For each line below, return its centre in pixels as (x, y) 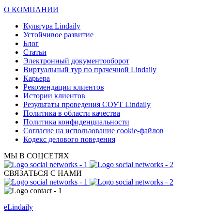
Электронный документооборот (76, 61)
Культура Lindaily (52, 26)
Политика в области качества (72, 113)
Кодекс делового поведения (69, 139)
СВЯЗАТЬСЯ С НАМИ (43, 173)
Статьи (35, 52)
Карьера (37, 78)
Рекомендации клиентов (64, 87)
